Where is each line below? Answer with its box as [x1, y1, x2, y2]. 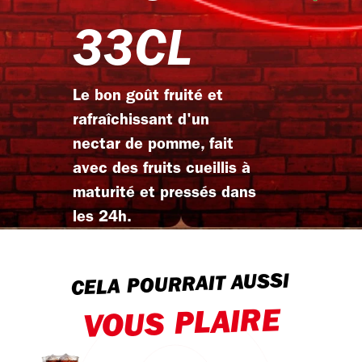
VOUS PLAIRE [82, 305, 281, 346]
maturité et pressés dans [72, 185, 256, 201]
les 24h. [72, 209, 132, 225]
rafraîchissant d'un [72, 112, 209, 128]
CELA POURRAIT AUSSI [70, 271, 290, 301]
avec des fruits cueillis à [72, 161, 250, 177]
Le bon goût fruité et [72, 88, 223, 104]
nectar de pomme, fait [72, 137, 234, 153]
